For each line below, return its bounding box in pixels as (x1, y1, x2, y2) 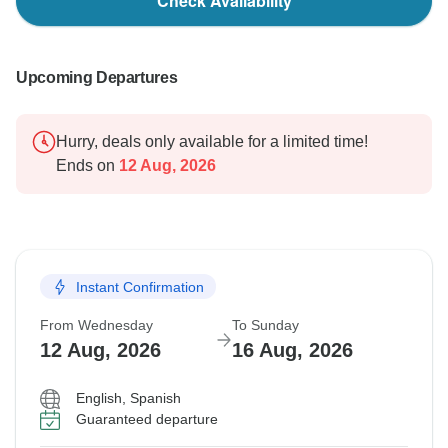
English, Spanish (76, 390, 181, 407)
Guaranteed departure (76, 411, 218, 428)
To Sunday (232, 317, 299, 334)
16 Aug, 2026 (232, 339, 353, 362)
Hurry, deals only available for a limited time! (56, 133, 368, 151)
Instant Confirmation (76, 278, 204, 295)
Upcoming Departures (16, 69, 178, 87)
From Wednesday (40, 317, 153, 334)
